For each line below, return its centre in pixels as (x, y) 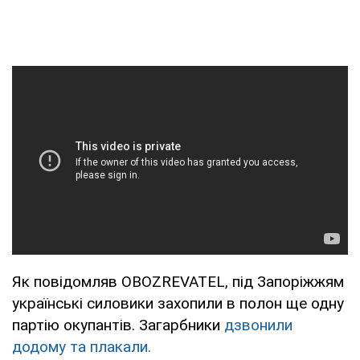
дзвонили (258, 325)
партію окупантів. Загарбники (118, 325)
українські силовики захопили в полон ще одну (178, 303)
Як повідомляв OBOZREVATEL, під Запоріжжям (178, 281)
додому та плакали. (82, 346)
